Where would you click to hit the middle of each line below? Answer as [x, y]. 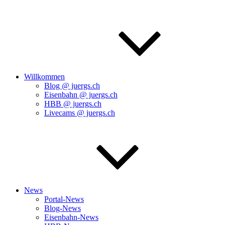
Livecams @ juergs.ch [80, 113]
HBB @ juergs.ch [73, 104]
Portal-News [64, 199]
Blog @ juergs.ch [72, 86]
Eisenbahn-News [71, 217]
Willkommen [44, 77]
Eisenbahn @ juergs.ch [81, 95]
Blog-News [63, 208]
